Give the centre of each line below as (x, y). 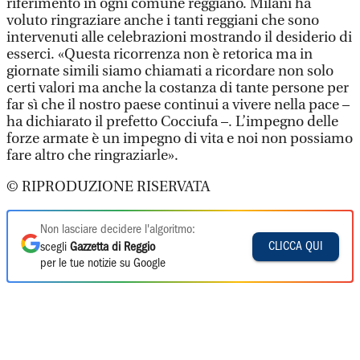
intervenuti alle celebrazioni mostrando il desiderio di (179, 37)
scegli (55, 247)
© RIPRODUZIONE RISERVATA (108, 187)
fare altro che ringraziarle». (94, 155)
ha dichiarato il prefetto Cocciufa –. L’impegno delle (172, 122)
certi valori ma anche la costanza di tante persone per (178, 88)
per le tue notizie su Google (103, 264)
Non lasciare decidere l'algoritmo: (118, 230)
